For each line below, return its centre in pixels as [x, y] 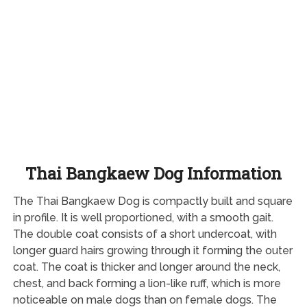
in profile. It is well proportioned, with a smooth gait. [143, 217]
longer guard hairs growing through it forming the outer [152, 250]
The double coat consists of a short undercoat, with [145, 234]
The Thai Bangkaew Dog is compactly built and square [152, 201]
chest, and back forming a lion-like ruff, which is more [147, 283]
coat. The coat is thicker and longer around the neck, [146, 267]
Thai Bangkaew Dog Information [153, 173]
